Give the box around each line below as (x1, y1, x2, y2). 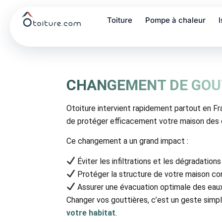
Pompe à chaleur (145, 15, 206, 25)
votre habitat (66, 208, 116, 218)
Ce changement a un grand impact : (66, 136, 189, 146)
